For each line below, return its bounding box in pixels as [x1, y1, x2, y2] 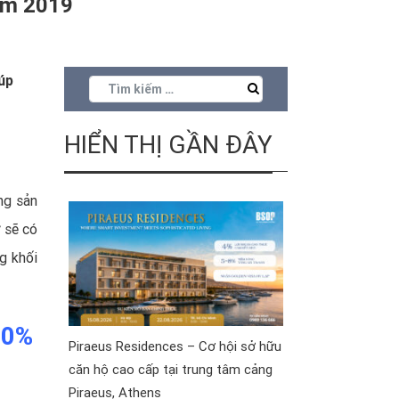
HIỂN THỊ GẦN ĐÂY [64, 129, 273, 159]
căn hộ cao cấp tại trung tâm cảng [69, 361, 273, 378]
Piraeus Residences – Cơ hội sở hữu [69, 338, 281, 354]
